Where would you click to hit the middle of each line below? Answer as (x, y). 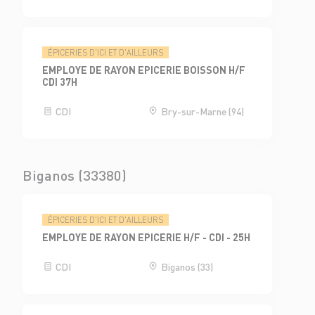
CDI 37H (60, 82)
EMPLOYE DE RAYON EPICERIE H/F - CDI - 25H (147, 237)
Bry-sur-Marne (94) (201, 111)
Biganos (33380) (75, 175)
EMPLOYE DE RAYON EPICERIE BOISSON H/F (144, 70)
